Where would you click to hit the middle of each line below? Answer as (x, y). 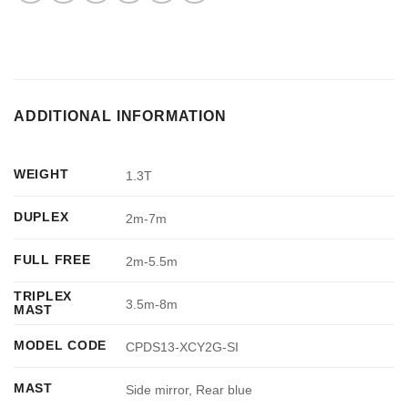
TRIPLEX (43, 296)
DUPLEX (41, 217)
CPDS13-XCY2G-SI (183, 347)
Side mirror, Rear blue (189, 389)
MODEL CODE (61, 346)
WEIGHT (41, 174)
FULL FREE (52, 260)
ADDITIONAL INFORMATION (120, 117)
